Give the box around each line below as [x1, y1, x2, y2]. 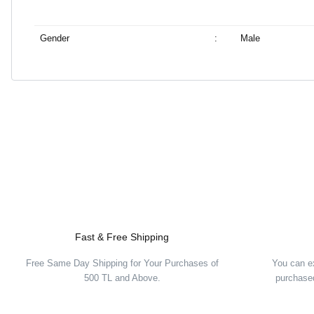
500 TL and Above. [83, 273, 161, 283]
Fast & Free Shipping [75, 231, 169, 243]
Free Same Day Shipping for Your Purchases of [25, 258, 219, 268]
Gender [39, 33, 69, 43]
